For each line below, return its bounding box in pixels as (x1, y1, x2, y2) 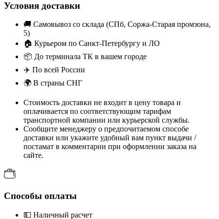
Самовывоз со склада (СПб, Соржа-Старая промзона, (31, 20, 211, 29)
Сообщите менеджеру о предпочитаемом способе (23, 125, 189, 133)
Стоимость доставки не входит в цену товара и (23, 98, 181, 107)
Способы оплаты (4, 191, 77, 201)
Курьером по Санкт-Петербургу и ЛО (32, 39, 160, 48)
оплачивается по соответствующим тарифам (23, 107, 171, 116)
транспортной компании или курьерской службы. (23, 116, 190, 125)
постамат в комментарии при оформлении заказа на (23, 142, 197, 151)
